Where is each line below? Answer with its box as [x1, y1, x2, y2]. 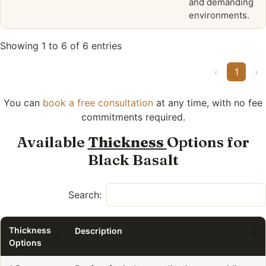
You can [4, 97, 43, 109]
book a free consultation [43, 97, 153, 109]
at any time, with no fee [153, 97, 262, 109]
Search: [68, 188, 102, 201]
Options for [166, 132, 249, 151]
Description [75, 226, 122, 236]
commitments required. [81, 111, 185, 123]
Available [17, 132, 88, 151]
